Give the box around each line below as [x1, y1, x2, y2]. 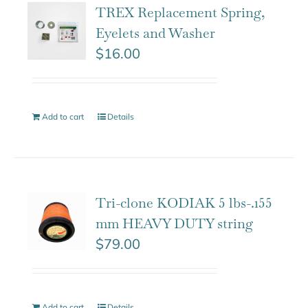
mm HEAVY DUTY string [96, 214, 254, 232]
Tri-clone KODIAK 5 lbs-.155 [96, 193, 273, 212]
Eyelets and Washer [96, 23, 216, 42]
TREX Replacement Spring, [96, 3, 266, 21]
